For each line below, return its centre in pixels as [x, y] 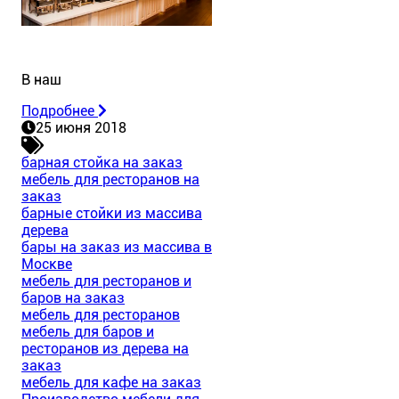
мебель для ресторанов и [106, 281]
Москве [47, 265]
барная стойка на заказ [102, 163]
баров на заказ [73, 298]
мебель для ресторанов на [110, 180]
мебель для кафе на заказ [111, 383]
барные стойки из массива [112, 214]
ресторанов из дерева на [105, 349]
